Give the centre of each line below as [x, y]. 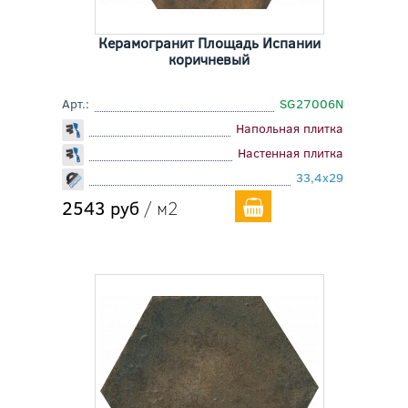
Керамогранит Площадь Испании [209, 43]
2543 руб [100, 208]
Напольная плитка [290, 128]
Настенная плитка [291, 153]
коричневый [209, 59]
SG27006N [312, 104]
